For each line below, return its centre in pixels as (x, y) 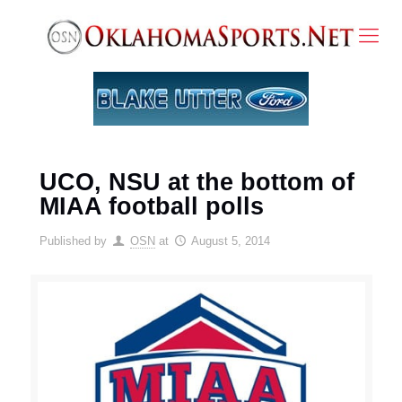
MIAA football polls (151, 206)
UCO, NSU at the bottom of (197, 182)
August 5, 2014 (230, 241)
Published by (73, 241)
